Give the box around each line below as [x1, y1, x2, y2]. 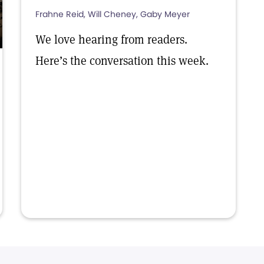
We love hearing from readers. [35, 32, 187, 47]
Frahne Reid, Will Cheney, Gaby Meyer [35, 8, 190, 20]
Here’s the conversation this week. [35, 53, 209, 68]
